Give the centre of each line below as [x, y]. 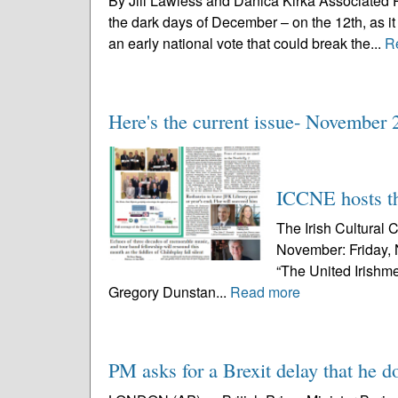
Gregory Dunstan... [169, 292]
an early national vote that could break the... [247, 43]
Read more [265, 292]
